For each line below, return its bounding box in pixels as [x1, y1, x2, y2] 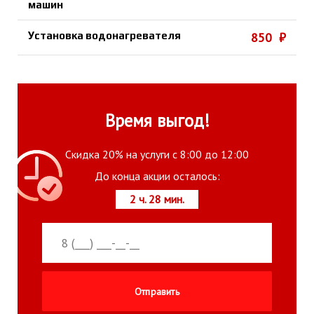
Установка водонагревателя [28, 29, 181, 42]
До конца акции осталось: [94, 169, 220, 184]
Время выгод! [104, 109, 210, 132]
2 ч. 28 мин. [130, 192, 184, 207]
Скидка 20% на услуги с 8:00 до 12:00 [65, 147, 249, 162]
